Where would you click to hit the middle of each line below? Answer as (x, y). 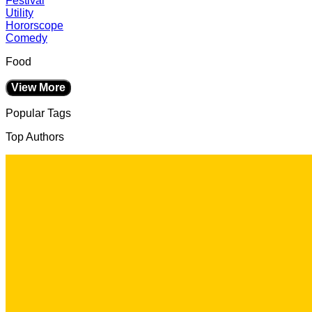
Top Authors (35, 137)
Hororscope (34, 25)
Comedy (26, 38)
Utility (19, 13)
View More (38, 87)
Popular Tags (38, 113)
